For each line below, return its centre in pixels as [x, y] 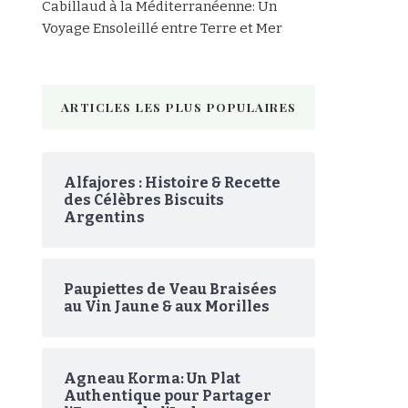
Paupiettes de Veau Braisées [170, 289]
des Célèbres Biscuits [144, 199]
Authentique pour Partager [168, 395]
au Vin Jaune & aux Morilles [167, 306]
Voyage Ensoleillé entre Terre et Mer [162, 28]
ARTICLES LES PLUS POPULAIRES [178, 107]
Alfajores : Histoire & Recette [172, 182]
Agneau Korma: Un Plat [152, 378]
